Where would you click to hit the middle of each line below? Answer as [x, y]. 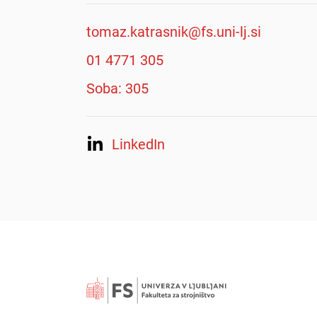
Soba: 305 [117, 88]
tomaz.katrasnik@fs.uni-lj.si [174, 32]
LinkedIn [138, 144]
